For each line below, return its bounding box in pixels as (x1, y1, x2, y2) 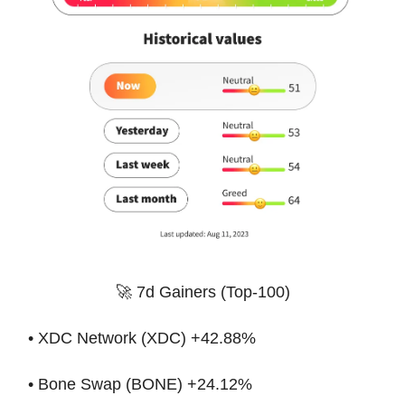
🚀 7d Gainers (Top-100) (115, 283, 290, 302)
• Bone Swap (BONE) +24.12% (28, 375, 252, 394)
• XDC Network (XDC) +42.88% (28, 329, 256, 348)
